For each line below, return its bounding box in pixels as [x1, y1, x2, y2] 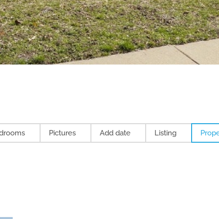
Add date [100, 129, 131, 138]
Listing [154, 129, 177, 138]
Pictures [49, 129, 76, 138]
